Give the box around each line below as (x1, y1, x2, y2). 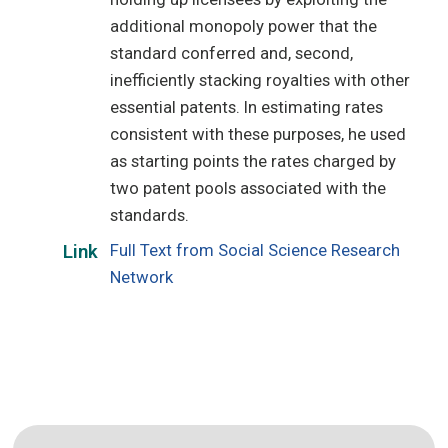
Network (110, 267, 174, 288)
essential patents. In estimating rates (110, 97, 384, 118)
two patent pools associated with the (110, 178, 387, 199)
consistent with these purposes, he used (110, 124, 407, 145)
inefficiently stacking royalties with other (110, 70, 411, 91)
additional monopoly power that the (110, 16, 378, 37)
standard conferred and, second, (110, 43, 354, 64)
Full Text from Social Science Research (110, 240, 401, 261)
